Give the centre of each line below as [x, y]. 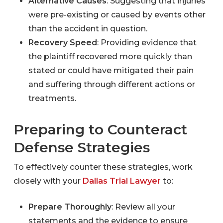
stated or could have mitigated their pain [111, 70]
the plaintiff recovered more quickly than [110, 56]
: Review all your [143, 207]
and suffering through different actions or [111, 84]
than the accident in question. [88, 28]
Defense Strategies [81, 147]
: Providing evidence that [147, 42]
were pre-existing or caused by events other [117, 14]
